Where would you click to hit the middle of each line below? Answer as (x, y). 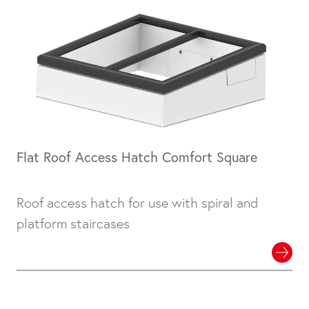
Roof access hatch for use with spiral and (137, 203)
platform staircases (73, 224)
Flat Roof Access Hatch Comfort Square (137, 157)
